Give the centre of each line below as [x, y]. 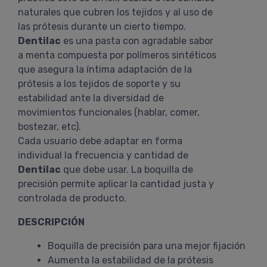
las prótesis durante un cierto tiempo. [102, 27]
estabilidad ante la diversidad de [91, 98]
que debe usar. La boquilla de [127, 170]
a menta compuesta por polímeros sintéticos [117, 55]
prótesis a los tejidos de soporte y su [99, 84]
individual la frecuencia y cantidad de [103, 155]
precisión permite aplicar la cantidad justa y [116, 184]
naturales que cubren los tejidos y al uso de [115, 12]
